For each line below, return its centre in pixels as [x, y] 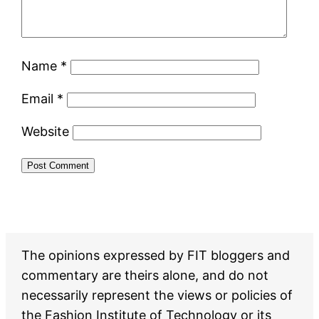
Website [46, 131]
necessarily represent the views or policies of [157, 295]
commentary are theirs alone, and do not [145, 275]
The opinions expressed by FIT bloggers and [156, 255]
